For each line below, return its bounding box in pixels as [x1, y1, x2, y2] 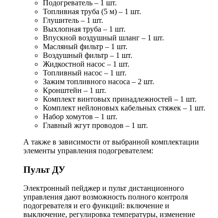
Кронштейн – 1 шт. [43, 86, 106, 94]
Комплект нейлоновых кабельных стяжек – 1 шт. [43, 104, 205, 112]
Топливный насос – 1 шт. [43, 69, 127, 77]
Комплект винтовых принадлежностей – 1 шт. [43, 95, 197, 103]
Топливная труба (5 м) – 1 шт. [43, 7, 141, 16]
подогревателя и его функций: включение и [23, 201, 169, 210]
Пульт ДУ [23, 164, 65, 175]
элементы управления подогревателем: [23, 146, 153, 155]
